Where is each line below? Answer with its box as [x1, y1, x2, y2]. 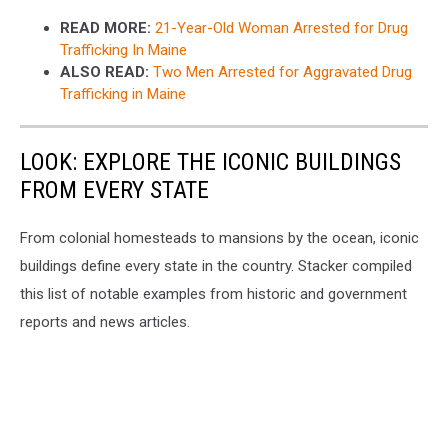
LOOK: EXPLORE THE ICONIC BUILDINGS [20, 148, 401, 177]
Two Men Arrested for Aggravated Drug [153, 63, 412, 82]
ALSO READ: [60, 63, 149, 82]
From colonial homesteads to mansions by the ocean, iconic [20, 229, 419, 248]
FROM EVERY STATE [20, 176, 209, 205]
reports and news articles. [20, 313, 194, 332]
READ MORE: [60, 19, 151, 38]
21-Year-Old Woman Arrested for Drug [155, 19, 408, 38]
